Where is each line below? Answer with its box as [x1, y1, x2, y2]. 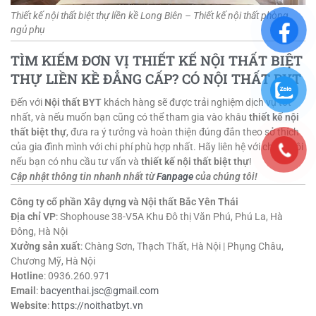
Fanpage [157, 171, 193, 183]
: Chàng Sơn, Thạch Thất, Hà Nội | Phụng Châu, [80, 241, 284, 253]
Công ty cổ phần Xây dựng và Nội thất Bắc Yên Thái [11, 196, 238, 208]
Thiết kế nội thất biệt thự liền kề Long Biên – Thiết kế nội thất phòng [11, 9, 288, 21]
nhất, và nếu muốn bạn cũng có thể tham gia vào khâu [11, 111, 249, 123]
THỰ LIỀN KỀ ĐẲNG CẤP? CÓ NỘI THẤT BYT [11, 69, 301, 87]
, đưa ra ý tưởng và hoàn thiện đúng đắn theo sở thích [66, 126, 299, 138]
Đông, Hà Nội [11, 226, 68, 238]
